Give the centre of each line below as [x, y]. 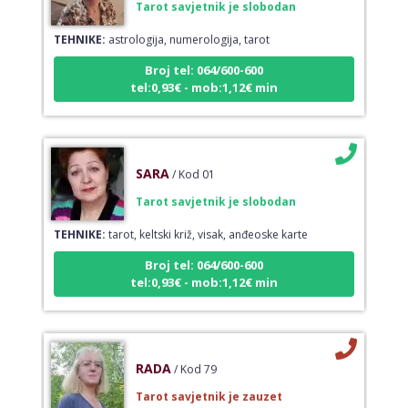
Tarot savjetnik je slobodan [215, 189]
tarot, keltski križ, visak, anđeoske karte [206, 221]
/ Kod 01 [193, 161]
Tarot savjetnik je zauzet [209, 383]
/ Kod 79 [195, 356]
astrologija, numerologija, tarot [187, 26]
